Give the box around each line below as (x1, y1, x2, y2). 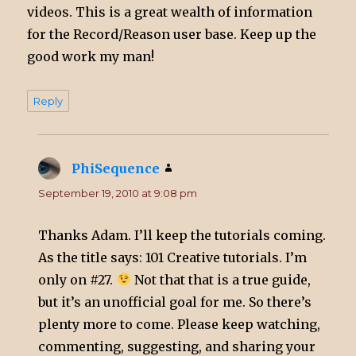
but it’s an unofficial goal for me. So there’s (38, 293, 312, 310)
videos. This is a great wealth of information (27, 3, 313, 20)
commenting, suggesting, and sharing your (38, 338, 316, 354)
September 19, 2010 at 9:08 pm (38, 186, 198, 199)
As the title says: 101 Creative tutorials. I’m (38, 249, 308, 265)
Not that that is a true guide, (130, 271, 311, 288)
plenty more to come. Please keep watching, (38, 315, 321, 332)
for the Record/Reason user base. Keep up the (27, 25, 317, 42)
